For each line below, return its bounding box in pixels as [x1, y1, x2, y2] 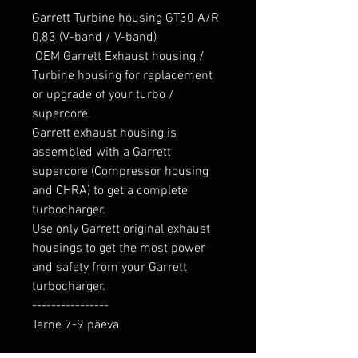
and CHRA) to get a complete [32, 183, 188, 200]
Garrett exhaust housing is [32, 125, 177, 142]
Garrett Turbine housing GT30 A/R [32, 10, 219, 27]
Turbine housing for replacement [32, 68, 213, 85]
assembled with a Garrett [32, 145, 171, 161]
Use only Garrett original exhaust [32, 221, 210, 238]
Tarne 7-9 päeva [32, 317, 119, 334]
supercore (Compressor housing [32, 164, 209, 181]
